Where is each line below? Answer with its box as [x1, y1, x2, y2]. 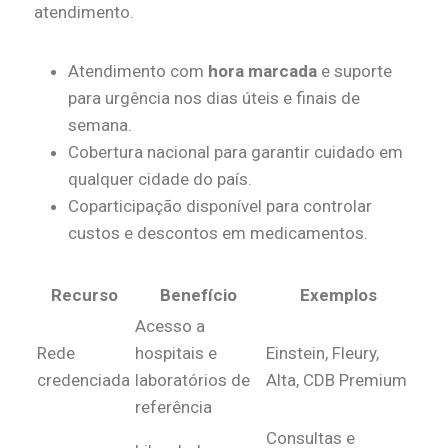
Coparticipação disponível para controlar [68, 196, 372, 217]
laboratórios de [135, 370, 250, 391]
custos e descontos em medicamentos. [68, 223, 368, 244]
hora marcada [208, 61, 317, 82]
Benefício [160, 285, 237, 306]
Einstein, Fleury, [266, 343, 379, 364]
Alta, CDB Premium [266, 370, 407, 391]
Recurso [50, 285, 118, 306]
